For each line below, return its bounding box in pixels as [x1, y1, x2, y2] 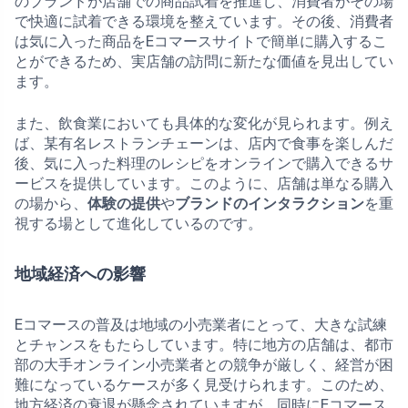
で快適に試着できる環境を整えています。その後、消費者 [15, 12, 393, 30]
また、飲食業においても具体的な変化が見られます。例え [15, 114, 393, 132]
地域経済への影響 [15, 263, 146, 284]
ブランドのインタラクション [175, 194, 364, 212]
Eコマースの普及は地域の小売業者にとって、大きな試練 [15, 315, 387, 333]
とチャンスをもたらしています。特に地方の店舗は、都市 [15, 335, 393, 353]
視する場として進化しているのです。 [15, 214, 262, 232]
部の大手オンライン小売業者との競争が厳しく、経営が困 [15, 355, 393, 373]
